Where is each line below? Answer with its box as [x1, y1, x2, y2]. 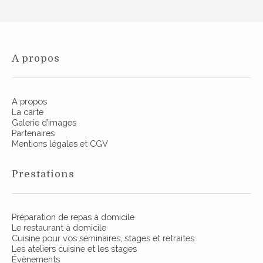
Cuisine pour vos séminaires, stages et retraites [12, 233, 194, 243]
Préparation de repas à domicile [12, 212, 134, 222]
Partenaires [12, 128, 55, 138]
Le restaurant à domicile [12, 222, 106, 232]
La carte [12, 107, 43, 117]
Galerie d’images [12, 117, 76, 127]
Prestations [12, 168, 75, 180]
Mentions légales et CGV [12, 139, 108, 149]
